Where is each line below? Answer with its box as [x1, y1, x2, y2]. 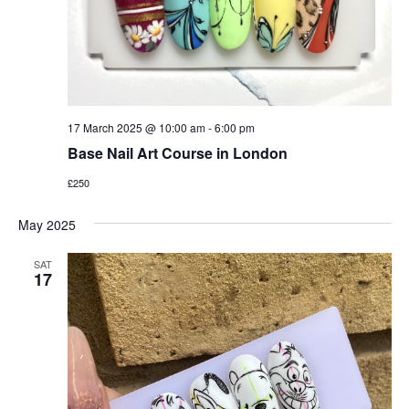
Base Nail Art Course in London [67, 142, 288, 163]
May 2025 [17, 215, 76, 234]
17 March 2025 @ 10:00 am [67, 119, 205, 135]
